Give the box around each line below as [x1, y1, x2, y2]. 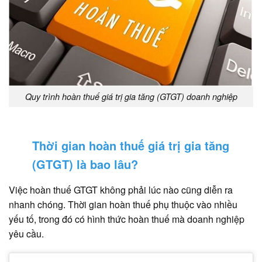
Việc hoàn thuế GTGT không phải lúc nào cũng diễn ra [9, 182, 233, 196]
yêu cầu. [9, 226, 44, 240]
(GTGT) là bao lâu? [32, 155, 138, 173]
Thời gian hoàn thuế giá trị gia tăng [32, 136, 229, 154]
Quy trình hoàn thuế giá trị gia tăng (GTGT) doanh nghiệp [25, 90, 237, 102]
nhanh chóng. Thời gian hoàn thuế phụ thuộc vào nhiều [9, 197, 237, 211]
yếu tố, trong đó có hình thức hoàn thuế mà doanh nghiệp [9, 212, 244, 226]
